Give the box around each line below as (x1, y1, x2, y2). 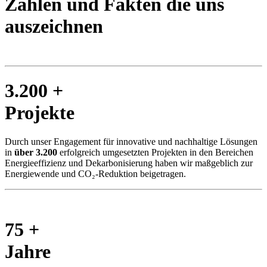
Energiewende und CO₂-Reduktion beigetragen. (5, 169, 186, 179)
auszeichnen (5, 15, 103, 37)
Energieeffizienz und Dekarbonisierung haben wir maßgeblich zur (5, 158, 253, 169)
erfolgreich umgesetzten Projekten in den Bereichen (57, 147, 253, 158)
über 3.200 (14, 147, 57, 158)
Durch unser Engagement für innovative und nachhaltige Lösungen (5, 136, 257, 147)
